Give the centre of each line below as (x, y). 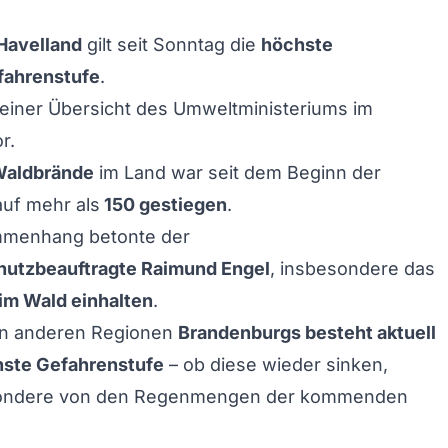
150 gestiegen (163, 204)
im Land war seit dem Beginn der (237, 172)
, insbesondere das (352, 268)
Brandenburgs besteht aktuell (307, 332)
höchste (297, 44)
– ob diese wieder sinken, (276, 364)
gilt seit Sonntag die (171, 44)
